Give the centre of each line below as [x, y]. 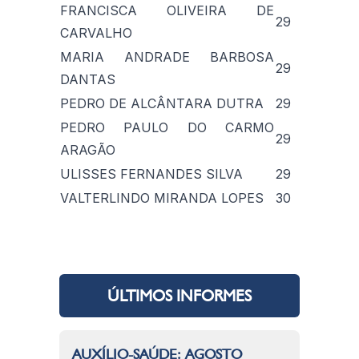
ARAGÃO [88, 149]
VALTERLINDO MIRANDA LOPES [162, 198]
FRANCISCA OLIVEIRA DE [167, 10]
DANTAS [88, 79]
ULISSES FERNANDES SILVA [151, 173]
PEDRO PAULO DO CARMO [167, 127]
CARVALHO [96, 32]
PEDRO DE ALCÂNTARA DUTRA [162, 103]
